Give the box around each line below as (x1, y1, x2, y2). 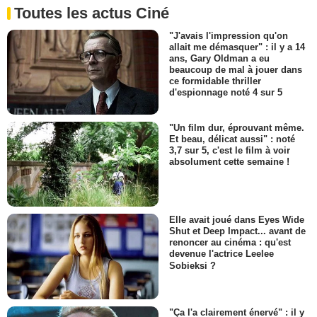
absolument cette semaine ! (169, 156, 289, 168)
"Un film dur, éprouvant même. (169, 122, 304, 133)
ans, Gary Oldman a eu (169, 52, 270, 64)
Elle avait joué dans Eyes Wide (169, 214, 304, 226)
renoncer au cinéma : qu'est (169, 237, 291, 248)
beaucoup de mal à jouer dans (169, 64, 302, 75)
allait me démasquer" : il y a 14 (169, 41, 305, 52)
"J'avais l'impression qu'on (169, 30, 288, 41)
